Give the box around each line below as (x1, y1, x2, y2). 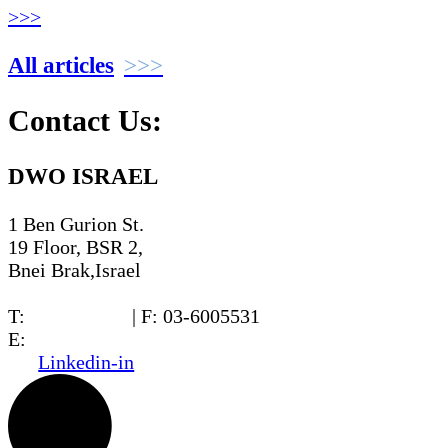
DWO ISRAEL (8, 163, 158, 190)
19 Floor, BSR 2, (8, 236, 143, 259)
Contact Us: (8, 104, 162, 138)
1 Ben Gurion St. (8, 213, 144, 236)
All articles (8, 52, 114, 79)
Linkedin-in (38, 351, 135, 374)
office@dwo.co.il (31, 328, 172, 351)
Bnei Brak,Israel (8, 259, 141, 282)
